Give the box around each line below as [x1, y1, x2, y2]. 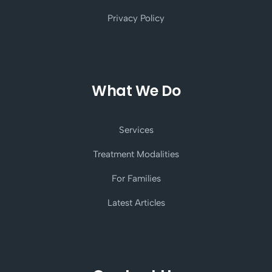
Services [118, 124, 154, 136]
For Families [111, 173, 161, 185]
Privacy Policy [107, 13, 165, 24]
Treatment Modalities [93, 149, 179, 160]
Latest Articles [107, 197, 165, 209]
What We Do [92, 81, 180, 101]
